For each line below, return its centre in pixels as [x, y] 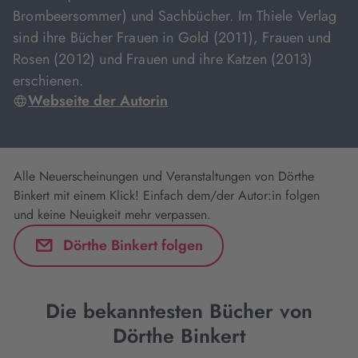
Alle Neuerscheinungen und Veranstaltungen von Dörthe [164, 176]
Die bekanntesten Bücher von [179, 311]
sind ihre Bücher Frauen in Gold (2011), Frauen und [172, 38]
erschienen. [48, 81]
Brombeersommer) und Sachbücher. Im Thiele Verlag [175, 16]
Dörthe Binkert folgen [133, 245]
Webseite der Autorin [98, 101]
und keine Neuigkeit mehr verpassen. [112, 215]
